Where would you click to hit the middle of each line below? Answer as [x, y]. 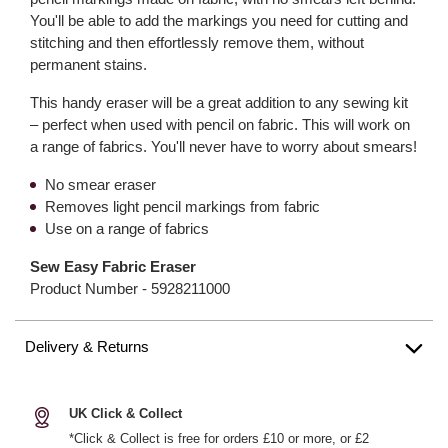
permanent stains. [88, 64]
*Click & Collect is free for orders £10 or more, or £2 [219, 438]
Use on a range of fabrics [127, 228]
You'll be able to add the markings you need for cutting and [219, 20]
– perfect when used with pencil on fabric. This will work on [220, 124]
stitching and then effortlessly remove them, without [197, 42]
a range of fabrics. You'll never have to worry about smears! [223, 146]
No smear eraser [100, 184]
